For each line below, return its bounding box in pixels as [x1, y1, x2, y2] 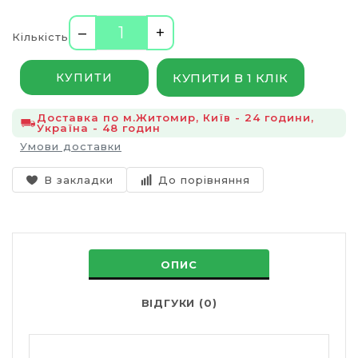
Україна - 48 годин [37, 121, 161, 134]
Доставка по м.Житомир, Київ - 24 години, [37, 111, 314, 124]
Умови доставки [20, 140, 121, 153]
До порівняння [158, 173, 250, 186]
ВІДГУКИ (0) [141, 296, 217, 309]
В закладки [44, 173, 113, 186]
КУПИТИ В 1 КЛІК [173, 70, 288, 86]
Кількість [12, 30, 69, 43]
